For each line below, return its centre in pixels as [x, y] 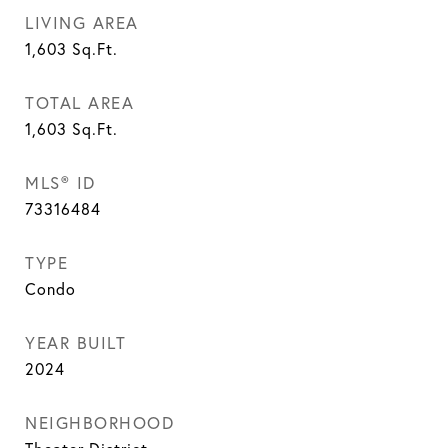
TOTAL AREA [79, 102]
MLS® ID [60, 182]
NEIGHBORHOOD [99, 422]
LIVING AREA [82, 22]
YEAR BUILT [75, 342]
